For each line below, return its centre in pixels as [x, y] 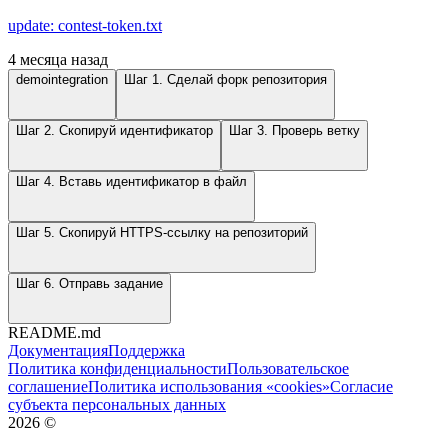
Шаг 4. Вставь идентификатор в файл [131, 182]
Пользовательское [288, 369]
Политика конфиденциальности [117, 369]
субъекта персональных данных [117, 405]
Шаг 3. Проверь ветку [294, 131]
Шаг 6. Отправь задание [89, 284]
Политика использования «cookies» [209, 387]
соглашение [48, 387]
